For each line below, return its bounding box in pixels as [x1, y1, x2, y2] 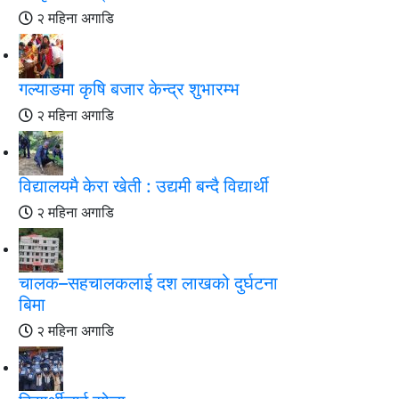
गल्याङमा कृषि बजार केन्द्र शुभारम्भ [19, 78, 240, 100]
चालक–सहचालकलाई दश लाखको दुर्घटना [19, 273, 278, 294]
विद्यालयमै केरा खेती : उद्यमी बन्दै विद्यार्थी [19, 175, 269, 197]
